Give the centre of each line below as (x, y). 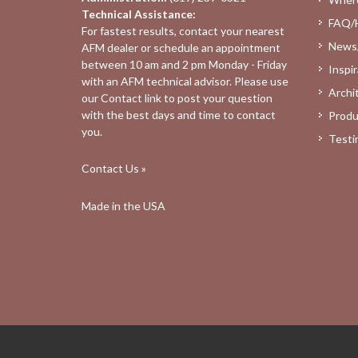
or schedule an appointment (209, 47)
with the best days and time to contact (179, 114)
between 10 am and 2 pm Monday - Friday (184, 64)
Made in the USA (123, 205)
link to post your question (207, 97)
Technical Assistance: (139, 14)
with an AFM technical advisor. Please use (185, 81)
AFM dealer (110, 47)
